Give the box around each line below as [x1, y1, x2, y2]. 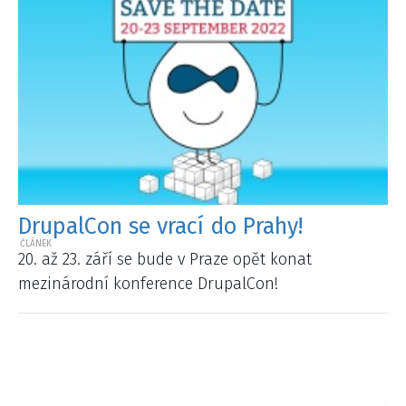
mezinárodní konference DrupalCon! [18, 274, 278, 295]
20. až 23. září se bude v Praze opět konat [18, 249, 312, 270]
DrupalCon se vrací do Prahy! [18, 212, 303, 240]
